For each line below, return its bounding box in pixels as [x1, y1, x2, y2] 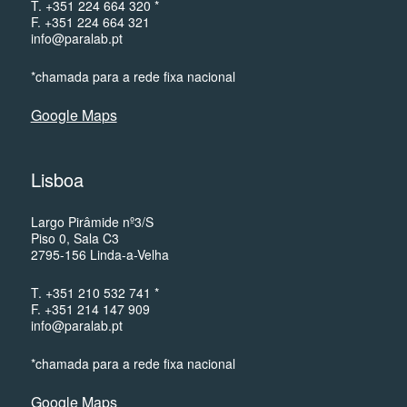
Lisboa [30, 166, 84, 193]
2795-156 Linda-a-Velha [30, 245, 169, 263]
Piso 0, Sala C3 [30, 229, 119, 247]
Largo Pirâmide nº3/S [30, 213, 154, 231]
